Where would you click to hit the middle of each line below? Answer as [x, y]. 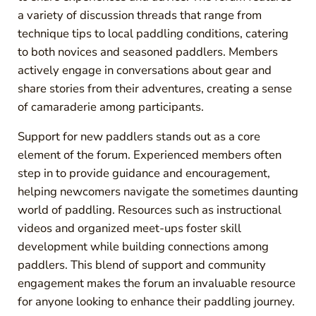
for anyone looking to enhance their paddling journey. [156, 302]
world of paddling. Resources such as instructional [149, 210]
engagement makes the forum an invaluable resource [156, 284]
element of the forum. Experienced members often [149, 155]
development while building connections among [143, 247]
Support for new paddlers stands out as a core [139, 137]
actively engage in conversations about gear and [144, 71]
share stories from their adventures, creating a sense [154, 89]
